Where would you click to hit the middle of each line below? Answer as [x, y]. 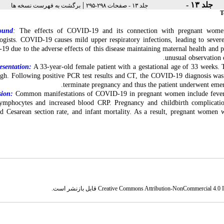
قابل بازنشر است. [75, 188]
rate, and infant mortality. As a [102, 112]
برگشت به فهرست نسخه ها [46, 5]
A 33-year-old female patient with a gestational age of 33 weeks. [125, 67]
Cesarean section [30, 112]
